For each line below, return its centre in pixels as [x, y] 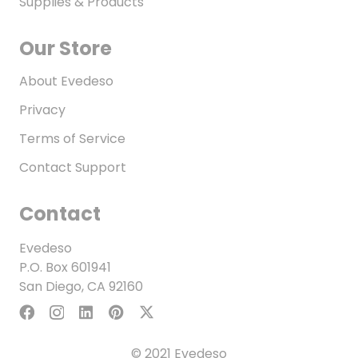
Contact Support [73, 168]
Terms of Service [72, 139]
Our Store [66, 49]
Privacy [42, 110]
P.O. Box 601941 [65, 268]
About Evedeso [66, 82]
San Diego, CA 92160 [81, 287]
